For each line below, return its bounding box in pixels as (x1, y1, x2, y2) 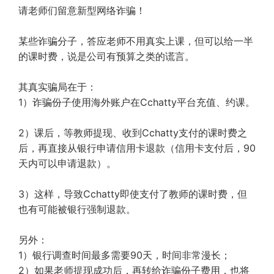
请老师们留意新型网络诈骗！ (18, 4, 146, 17)
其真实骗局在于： (18, 81, 97, 93)
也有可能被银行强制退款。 (18, 203, 136, 215)
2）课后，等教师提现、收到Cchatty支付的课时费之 (18, 127, 247, 139)
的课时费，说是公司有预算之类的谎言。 (18, 50, 194, 62)
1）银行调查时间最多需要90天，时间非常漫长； (18, 249, 231, 261)
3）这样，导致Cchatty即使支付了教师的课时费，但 (18, 188, 247, 200)
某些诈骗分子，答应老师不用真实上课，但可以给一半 (18, 35, 253, 47)
